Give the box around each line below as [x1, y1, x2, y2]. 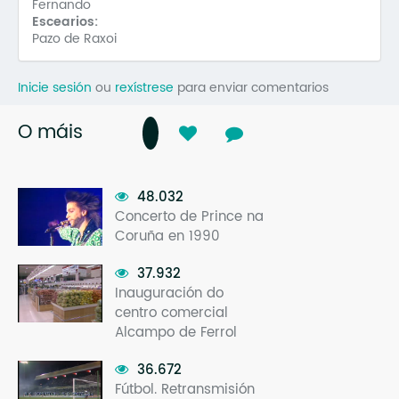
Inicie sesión [18, 77, 92, 98]
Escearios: [32, 11, 102, 32]
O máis [18, 117, 83, 148]
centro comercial [115, 301, 228, 324]
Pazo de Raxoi [32, 28, 117, 49]
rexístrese [115, 77, 174, 98]
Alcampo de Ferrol [115, 321, 237, 344]
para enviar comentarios [174, 77, 329, 98]
